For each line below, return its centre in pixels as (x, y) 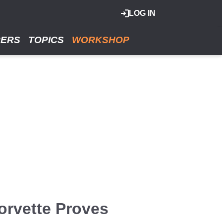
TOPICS (46, 40)
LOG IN (142, 13)
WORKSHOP (101, 40)
